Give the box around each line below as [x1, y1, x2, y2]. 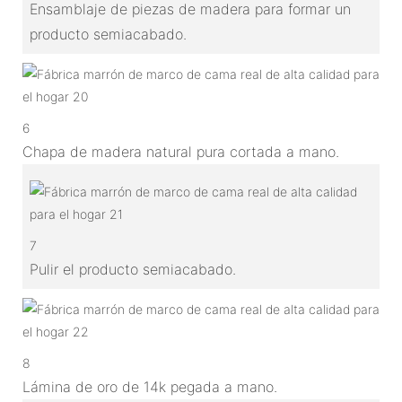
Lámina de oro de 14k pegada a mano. [22, 377, 277, 396]
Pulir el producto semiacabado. [30, 259, 236, 278]
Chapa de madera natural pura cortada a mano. [22, 142, 339, 161]
